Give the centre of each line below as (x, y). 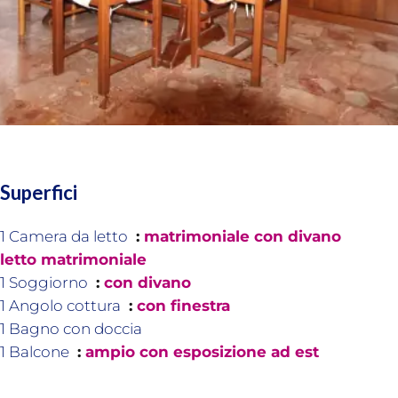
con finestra (183, 306)
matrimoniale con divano (243, 236)
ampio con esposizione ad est (202, 352)
